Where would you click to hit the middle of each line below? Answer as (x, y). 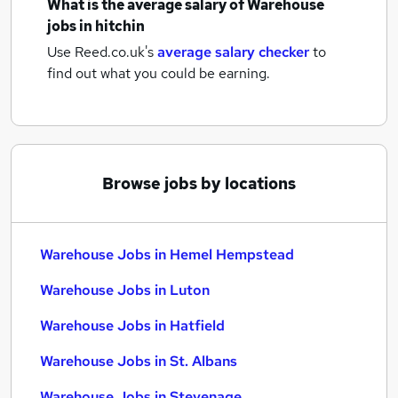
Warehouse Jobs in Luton (125, 290)
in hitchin (112, 26)
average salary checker (233, 52)
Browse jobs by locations (199, 183)
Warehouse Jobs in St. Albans (139, 361)
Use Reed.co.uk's (100, 52)
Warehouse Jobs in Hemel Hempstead (167, 255)
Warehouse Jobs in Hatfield (132, 326)
